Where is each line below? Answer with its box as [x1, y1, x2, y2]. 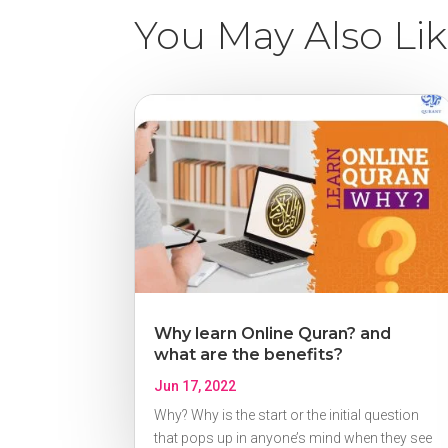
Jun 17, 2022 [154, 378, 237, 395]
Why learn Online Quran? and [154, 324, 392, 344]
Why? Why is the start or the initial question [154, 407, 420, 424]
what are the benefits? [154, 345, 344, 365]
